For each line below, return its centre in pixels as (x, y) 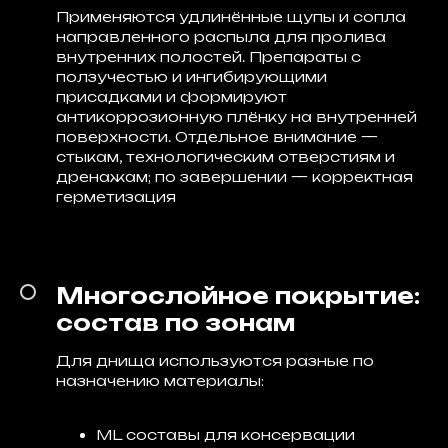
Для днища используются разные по (215, 360)
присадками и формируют (171, 96)
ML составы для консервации (225, 434)
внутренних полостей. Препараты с (208, 56)
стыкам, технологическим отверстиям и (225, 156)
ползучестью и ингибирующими (191, 76)
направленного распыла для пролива (221, 36)
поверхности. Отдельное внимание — (217, 136)
